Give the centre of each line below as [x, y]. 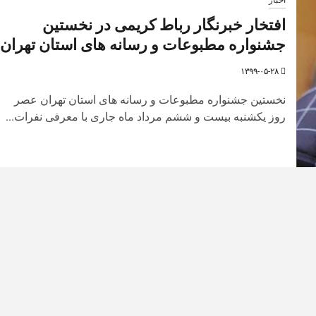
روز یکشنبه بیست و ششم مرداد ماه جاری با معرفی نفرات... [145, 116]
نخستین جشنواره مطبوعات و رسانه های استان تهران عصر [150, 99]
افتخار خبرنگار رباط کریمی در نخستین [164, 25]
